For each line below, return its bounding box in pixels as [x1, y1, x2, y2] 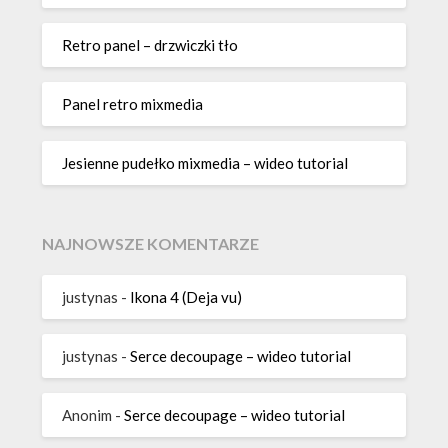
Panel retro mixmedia [62, 94, 204, 113]
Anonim [62, 405, 113, 424]
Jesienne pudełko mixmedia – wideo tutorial [62, 153, 349, 172]
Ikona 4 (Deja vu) [130, 287, 243, 306]
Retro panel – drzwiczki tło [62, 35, 239, 54]
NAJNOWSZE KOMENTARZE [42, 234, 260, 254]
